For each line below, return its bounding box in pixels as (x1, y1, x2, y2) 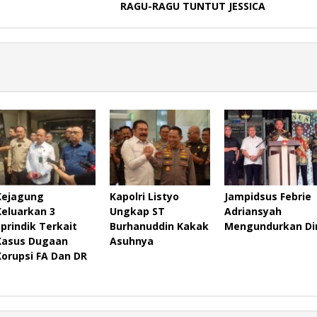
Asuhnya (109, 234, 154, 248)
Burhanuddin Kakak (109, 219, 209, 233)
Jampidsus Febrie (224, 189, 311, 203)
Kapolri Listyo (109, 189, 179, 203)
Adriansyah (224, 204, 282, 218)
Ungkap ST (109, 204, 165, 218)
